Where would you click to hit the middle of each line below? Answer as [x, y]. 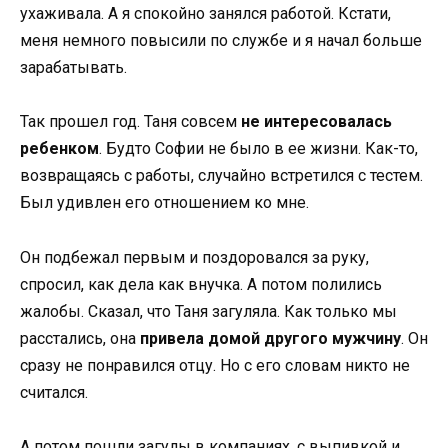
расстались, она [80, 338]
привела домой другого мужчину [270, 338]
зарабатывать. [73, 68]
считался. [54, 392]
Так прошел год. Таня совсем [130, 122]
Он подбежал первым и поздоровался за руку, [194, 257]
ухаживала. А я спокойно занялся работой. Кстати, [205, 14]
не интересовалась [316, 122]
